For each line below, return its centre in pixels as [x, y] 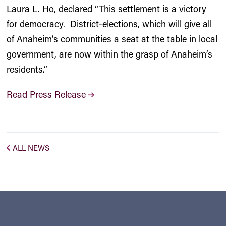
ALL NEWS [31, 148]
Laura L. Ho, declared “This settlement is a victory [107, 9]
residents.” [27, 69]
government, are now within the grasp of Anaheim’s [110, 54]
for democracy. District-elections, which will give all [109, 24]
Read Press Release [46, 94]
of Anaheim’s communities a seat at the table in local [112, 39]
